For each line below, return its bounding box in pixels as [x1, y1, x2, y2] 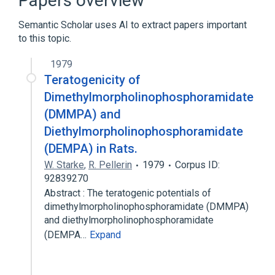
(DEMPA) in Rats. [44, 141, 137, 156]
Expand [90, 229, 121, 241]
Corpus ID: [175, 159, 220, 171]
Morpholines [47, 8, 101, 20]
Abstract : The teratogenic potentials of [44, 187, 211, 199]
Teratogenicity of [44, 72, 141, 87]
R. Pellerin [88, 159, 132, 171]
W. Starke [44, 159, 84, 171]
